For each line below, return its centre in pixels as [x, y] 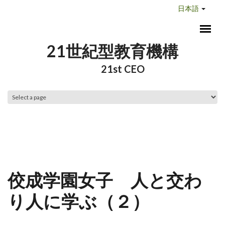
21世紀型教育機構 [113, 51]
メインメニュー [58, 132]
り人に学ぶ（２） [79, 201]
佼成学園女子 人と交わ [105, 180]
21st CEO [113, 69]
